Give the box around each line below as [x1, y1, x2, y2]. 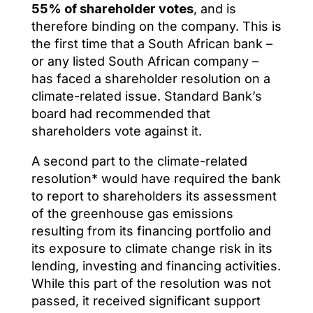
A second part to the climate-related [31, 153, 247, 168]
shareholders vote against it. [31, 123, 202, 138]
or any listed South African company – [31, 53, 259, 68]
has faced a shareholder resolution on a [31, 71, 270, 86]
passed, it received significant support [31, 293, 261, 308]
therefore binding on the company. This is [31, 18, 282, 34]
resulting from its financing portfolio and [31, 223, 271, 238]
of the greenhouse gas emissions [31, 205, 233, 221]
